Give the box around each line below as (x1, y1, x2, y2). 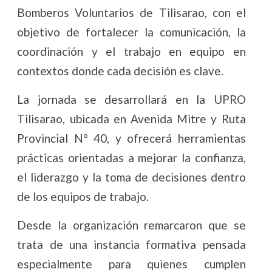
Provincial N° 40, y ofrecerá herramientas (17, 131, 246, 146)
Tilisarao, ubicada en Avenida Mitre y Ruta (17, 112, 246, 126)
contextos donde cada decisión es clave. (17, 64, 224, 78)
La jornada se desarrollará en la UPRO (17, 92, 246, 107)
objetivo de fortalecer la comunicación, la (17, 25, 246, 39)
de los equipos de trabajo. (17, 189, 149, 204)
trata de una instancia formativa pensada (17, 237, 246, 252)
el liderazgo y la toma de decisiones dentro (17, 170, 246, 185)
